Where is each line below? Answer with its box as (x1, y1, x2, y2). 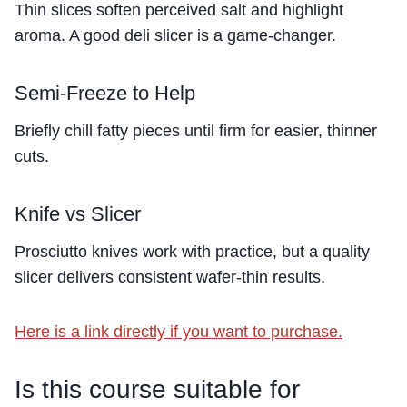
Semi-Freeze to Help (15, 81, 195, 104)
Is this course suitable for (15, 374, 300, 403)
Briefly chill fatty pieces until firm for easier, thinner (15, 121, 377, 140)
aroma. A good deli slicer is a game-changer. (15, 25, 336, 45)
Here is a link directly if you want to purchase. (15, 322, 342, 341)
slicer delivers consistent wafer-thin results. (15, 267, 325, 286)
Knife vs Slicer (15, 202, 141, 225)
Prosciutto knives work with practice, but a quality (15, 242, 370, 261)
